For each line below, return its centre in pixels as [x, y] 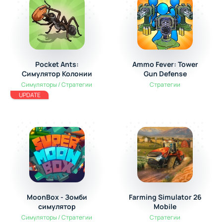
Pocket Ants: [57, 64]
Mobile [165, 206]
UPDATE [29, 95]
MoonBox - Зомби [57, 197]
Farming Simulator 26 [165, 197]
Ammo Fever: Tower [165, 64]
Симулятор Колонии [57, 74]
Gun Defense [165, 74]
